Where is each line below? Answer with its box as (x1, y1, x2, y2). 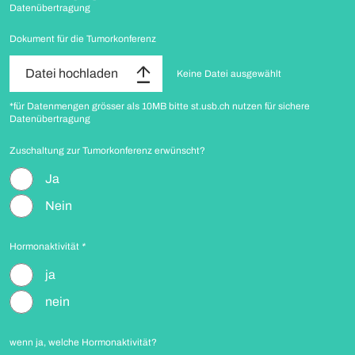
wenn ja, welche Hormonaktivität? (10, 337, 157, 348)
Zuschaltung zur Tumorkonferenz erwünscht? (10, 145, 205, 156)
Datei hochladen (25, 67, 118, 80)
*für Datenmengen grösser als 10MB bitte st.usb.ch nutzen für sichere (10, 101, 310, 112)
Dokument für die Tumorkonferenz (10, 33, 156, 44)
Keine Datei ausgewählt (177, 68, 281, 80)
